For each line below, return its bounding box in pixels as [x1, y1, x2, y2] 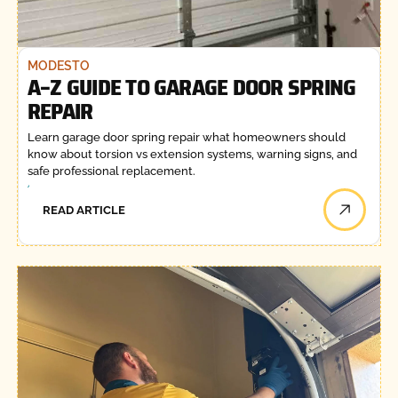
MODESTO [27, 58, 90, 73]
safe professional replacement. [27, 164, 195, 179]
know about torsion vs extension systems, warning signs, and [27, 147, 357, 162]
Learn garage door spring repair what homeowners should [27, 131, 346, 145]
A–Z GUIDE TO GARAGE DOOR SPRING [27, 68, 356, 105]
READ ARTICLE [43, 203, 126, 217]
